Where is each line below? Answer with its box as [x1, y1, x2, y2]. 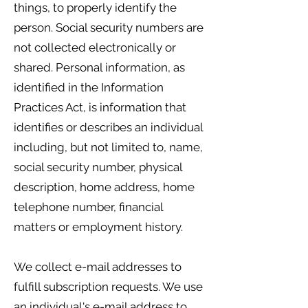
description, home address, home [14, 180, 195, 194]
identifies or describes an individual [14, 120, 203, 134]
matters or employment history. [14, 220, 183, 234]
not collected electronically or [14, 41, 176, 54]
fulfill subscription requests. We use [14, 280, 203, 294]
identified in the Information [14, 80, 164, 94]
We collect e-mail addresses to [14, 260, 181, 274]
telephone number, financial [14, 200, 163, 214]
